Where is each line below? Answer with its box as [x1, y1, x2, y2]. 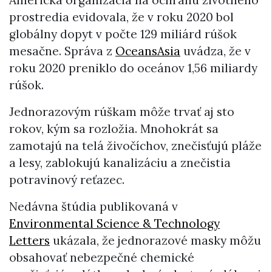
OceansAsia [115, 43, 180, 58]
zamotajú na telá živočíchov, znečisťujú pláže [9, 138, 262, 153]
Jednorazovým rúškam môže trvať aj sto [9, 104, 234, 119]
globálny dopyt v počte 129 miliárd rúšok [9, 26, 237, 41]
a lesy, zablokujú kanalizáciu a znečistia [9, 155, 231, 170]
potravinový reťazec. [9, 172, 124, 187]
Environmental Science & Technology [9, 216, 220, 231]
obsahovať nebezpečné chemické [9, 250, 194, 265]
